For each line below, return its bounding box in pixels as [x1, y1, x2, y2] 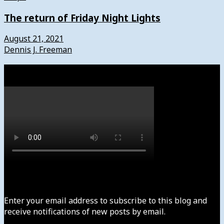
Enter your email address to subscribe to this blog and [4, 195, 207, 206]
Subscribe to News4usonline [4, 173, 138, 186]
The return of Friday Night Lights [4, 11, 160, 24]
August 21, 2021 [4, 33, 63, 44]
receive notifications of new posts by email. [4, 206, 165, 217]
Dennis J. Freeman [4, 44, 72, 55]
